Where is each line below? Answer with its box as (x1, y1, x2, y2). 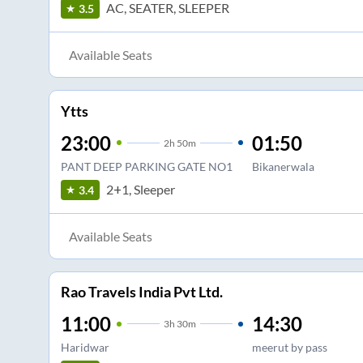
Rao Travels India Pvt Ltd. (60, 283, 223, 301)
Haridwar (60, 340, 109, 355)
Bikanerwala (251, 159, 314, 173)
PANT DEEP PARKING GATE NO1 (60, 159, 233, 173)
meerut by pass (251, 340, 327, 355)
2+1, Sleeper (105, 181, 175, 198)
